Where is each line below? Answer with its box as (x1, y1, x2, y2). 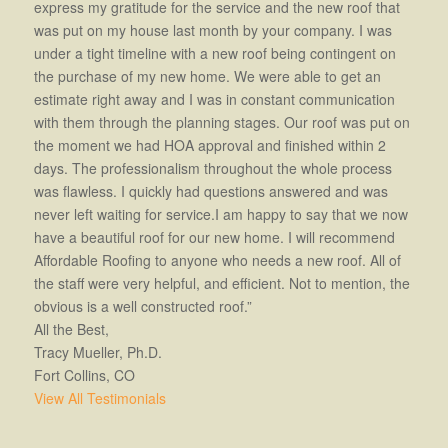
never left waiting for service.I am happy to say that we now (33, 203, 408, 224)
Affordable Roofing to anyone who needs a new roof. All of (33, 249, 401, 270)
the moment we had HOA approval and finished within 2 (33, 134, 386, 155)
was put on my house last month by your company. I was (33, 19, 392, 40)
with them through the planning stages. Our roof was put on (33, 111, 410, 132)
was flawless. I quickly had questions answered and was (33, 180, 388, 201)
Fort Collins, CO (33, 364, 135, 385)
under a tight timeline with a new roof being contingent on (33, 42, 396, 63)
